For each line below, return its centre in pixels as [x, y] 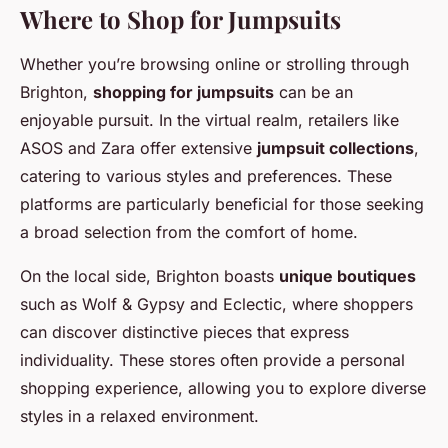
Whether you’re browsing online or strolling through [214, 64]
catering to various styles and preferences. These [206, 176]
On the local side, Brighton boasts [149, 276]
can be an [313, 92]
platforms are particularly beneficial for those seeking [222, 204]
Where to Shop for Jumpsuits [180, 19]
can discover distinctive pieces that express [184, 332]
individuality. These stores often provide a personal [212, 360]
